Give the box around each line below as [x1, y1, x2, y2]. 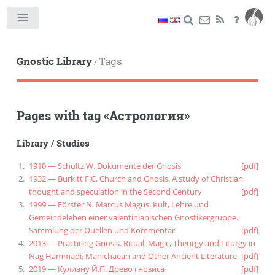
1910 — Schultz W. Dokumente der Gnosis [28, 160, 181, 171]
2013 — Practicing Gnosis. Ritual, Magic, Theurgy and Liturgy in [28, 237, 255, 249]
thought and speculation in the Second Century [28, 185, 202, 197]
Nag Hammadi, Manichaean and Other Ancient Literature [28, 250, 237, 261]
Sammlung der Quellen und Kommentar [28, 224, 175, 236]
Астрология [109, 107, 184, 123]
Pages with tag [16, 107, 101, 123]
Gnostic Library [16, 54, 92, 68]
